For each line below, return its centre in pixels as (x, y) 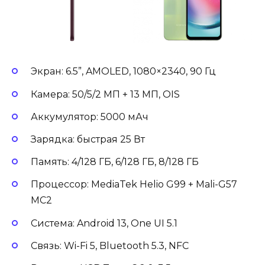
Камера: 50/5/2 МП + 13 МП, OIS (105, 94)
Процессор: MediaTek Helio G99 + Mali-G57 (134, 185)
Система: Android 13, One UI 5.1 (104, 223)
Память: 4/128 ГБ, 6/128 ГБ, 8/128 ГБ (115, 162)
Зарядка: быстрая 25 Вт (88, 140)
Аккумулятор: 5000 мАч (90, 117)
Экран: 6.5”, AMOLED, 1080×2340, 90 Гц (123, 72)
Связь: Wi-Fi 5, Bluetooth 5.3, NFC (110, 245)
